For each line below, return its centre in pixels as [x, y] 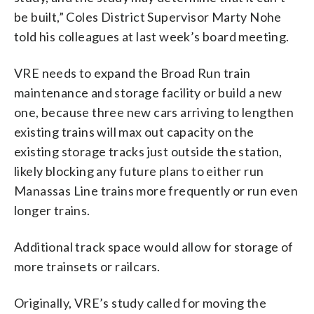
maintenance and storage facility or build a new [148, 92]
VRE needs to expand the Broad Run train [132, 73]
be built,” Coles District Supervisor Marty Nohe [148, 16]
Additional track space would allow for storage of [154, 246]
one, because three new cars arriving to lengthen [154, 112]
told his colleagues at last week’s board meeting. [152, 36]
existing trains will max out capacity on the [134, 131]
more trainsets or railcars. [87, 266]
